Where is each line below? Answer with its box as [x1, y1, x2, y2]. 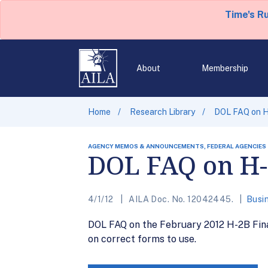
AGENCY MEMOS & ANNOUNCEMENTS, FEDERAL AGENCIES [88, 142, 266, 150]
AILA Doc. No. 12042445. [126, 194, 236, 204]
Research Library [130, 107, 195, 117]
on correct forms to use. [88, 233, 196, 245]
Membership [201, 63, 248, 73]
